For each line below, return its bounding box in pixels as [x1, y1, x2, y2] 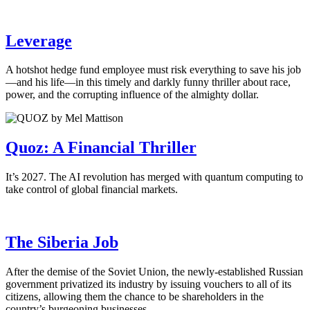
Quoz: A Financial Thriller [6, 138, 197, 157]
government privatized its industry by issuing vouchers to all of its [6, 278, 291, 291]
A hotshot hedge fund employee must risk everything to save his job [6, 64, 301, 76]
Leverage [6, 31, 72, 50]
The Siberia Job [6, 233, 118, 252]
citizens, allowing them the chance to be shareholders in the [6, 291, 264, 303]
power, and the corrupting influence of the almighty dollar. [6, 89, 259, 101]
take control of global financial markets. [6, 183, 178, 196]
